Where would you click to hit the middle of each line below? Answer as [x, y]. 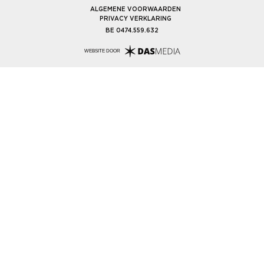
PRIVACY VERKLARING [136, 19]
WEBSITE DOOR [102, 51]
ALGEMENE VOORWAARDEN [136, 9]
